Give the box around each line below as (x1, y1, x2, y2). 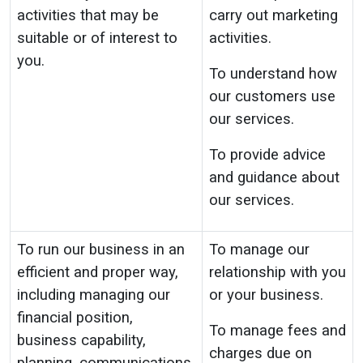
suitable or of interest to (17, 29, 177, 47)
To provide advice (209, 146, 326, 164)
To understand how (209, 65, 337, 83)
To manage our (209, 241, 310, 258)
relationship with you (209, 263, 346, 281)
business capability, (17, 331, 146, 349)
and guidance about (209, 169, 340, 186)
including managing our (17, 286, 170, 304)
